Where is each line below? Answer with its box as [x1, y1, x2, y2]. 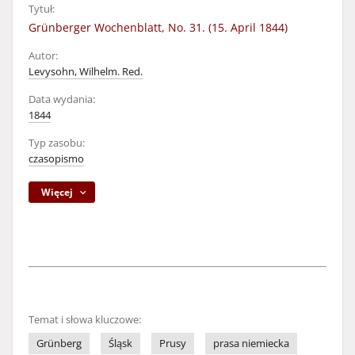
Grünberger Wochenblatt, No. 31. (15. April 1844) [29, 20, 288, 35]
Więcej [41, 185, 74, 199]
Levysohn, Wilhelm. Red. [29, 65, 143, 78]
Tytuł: [29, 2, 55, 16]
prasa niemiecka [213, 337, 289, 350]
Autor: [29, 49, 58, 63]
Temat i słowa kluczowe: [29, 313, 141, 326]
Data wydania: [29, 93, 95, 106]
